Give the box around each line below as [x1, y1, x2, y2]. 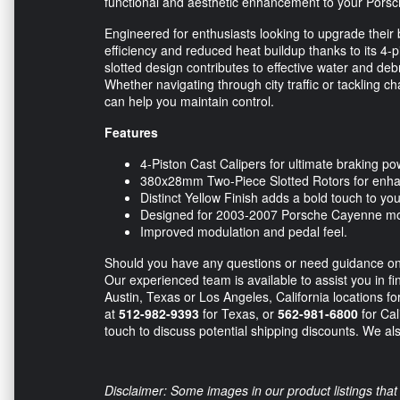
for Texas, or [199, 304, 278, 323]
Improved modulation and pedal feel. [140, 222, 347, 241]
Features [104, 123, 158, 142]
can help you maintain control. [104, 92, 274, 111]
